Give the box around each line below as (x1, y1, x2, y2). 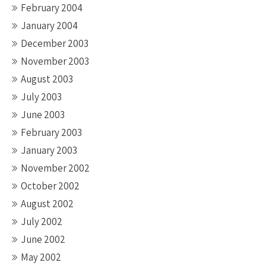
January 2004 (21, 19, 78, 32)
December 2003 (21, 37, 88, 50)
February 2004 (21, 1, 83, 14)
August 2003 (21, 72, 73, 85)
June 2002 (21, 233, 65, 246)
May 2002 (21, 251, 61, 264)
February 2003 (21, 126, 82, 139)
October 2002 (21, 179, 80, 192)
